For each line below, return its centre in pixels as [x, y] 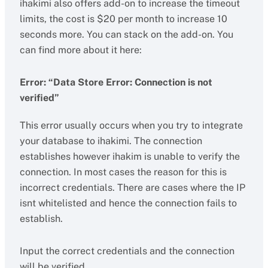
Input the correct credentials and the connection [127, 251]
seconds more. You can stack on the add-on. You [126, 34]
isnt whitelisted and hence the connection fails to [128, 203]
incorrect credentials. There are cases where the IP [132, 188]
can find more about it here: [80, 50]
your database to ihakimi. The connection [111, 141]
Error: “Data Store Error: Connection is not [116, 82]
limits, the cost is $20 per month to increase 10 [123, 19]
